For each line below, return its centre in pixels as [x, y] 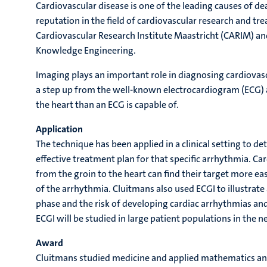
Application [59, 129]
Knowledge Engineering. [86, 50]
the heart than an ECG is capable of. [107, 105]
